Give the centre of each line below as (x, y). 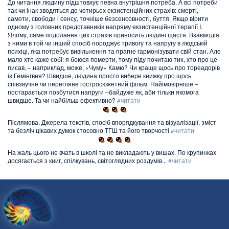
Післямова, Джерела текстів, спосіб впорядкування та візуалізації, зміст (112, 122)
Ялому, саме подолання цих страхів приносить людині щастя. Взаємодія (113, 35)
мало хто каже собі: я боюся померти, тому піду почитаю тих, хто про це (112, 60)
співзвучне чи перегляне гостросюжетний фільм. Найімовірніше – (103, 84)
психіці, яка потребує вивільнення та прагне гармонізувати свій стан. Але (114, 51)
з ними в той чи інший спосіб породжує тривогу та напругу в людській (108, 43)
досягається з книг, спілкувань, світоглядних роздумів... (88, 161)
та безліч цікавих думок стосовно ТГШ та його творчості (89, 131)
